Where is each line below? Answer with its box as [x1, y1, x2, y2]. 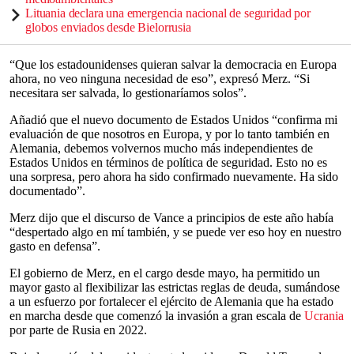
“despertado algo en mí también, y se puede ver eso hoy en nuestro [9, 225, 341, 239]
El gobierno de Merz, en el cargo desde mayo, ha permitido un [9, 266, 320, 280]
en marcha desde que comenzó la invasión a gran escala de [9, 309, 304, 322]
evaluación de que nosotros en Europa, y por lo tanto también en [9, 127, 330, 141]
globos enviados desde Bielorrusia [25, 21, 191, 34]
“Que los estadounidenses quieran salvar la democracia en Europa [9, 58, 337, 71]
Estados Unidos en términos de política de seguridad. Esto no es [9, 156, 327, 169]
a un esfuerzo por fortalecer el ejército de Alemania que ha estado [9, 295, 333, 308]
